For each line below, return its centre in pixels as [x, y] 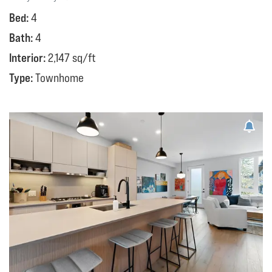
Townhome [59, 78]
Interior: [29, 58]
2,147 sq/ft [72, 58]
